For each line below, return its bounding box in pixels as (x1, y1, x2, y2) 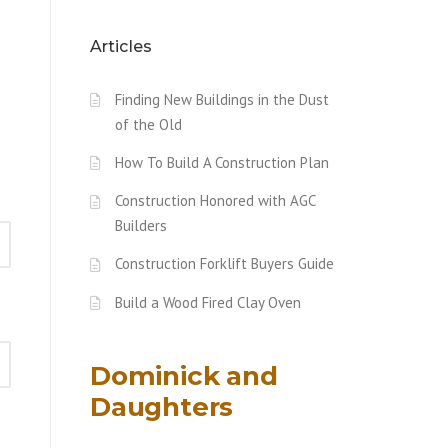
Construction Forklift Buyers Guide (115, 254, 334, 274)
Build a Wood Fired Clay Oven (115, 292, 301, 312)
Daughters (90, 391, 234, 424)
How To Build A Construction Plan (115, 152, 329, 172)
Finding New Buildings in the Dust (115, 89, 329, 109)
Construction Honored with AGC (115, 191, 315, 211)
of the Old (115, 114, 182, 134)
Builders (115, 216, 167, 236)
